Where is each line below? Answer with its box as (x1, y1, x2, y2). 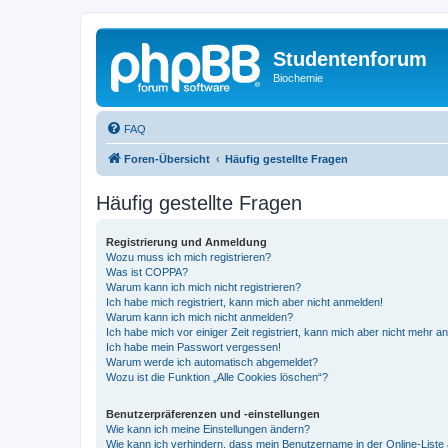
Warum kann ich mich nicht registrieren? (106, 280, 301, 293)
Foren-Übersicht (124, 152, 210, 165)
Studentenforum (273, 48, 427, 70)
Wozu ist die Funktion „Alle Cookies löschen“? (106, 370, 328, 383)
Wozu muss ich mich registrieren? (106, 250, 271, 263)
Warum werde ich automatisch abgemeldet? (106, 355, 318, 368)
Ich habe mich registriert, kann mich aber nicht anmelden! (106, 295, 383, 308)
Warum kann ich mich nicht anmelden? (106, 310, 293, 323)
